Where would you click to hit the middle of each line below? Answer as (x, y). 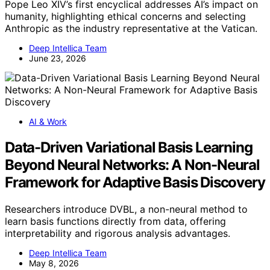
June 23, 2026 (58, 58)
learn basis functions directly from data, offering (115, 221)
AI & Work (48, 121)
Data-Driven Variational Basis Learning (129, 147)
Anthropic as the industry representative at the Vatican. (131, 28)
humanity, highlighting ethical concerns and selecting (125, 16)
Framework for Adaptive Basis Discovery (135, 182)
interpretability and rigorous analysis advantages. (118, 233)
